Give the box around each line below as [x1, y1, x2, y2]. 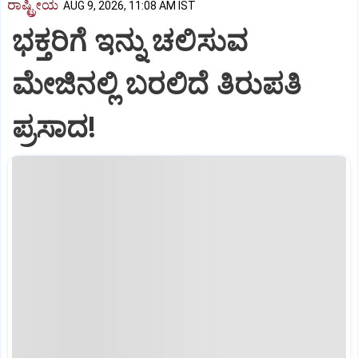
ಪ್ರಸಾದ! [12, 110, 97, 145]
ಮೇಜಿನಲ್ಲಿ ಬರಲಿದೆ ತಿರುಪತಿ [12, 67, 302, 101]
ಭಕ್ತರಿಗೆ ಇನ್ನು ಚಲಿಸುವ [12, 24, 248, 58]
